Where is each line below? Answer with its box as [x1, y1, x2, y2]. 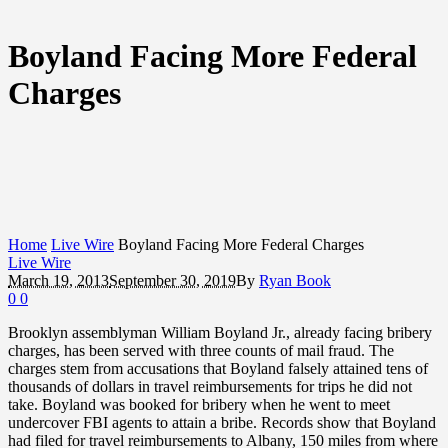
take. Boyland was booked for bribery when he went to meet [8, 395, 390, 413]
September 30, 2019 [109, 271, 236, 289]
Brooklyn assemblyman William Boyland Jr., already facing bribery [8, 323, 432, 341]
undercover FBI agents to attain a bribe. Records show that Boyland [8, 413, 436, 431]
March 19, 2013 [8, 271, 109, 289]
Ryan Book [259, 271, 331, 289]
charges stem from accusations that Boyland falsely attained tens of [8, 359, 428, 377]
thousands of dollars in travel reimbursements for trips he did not [8, 377, 412, 395]
